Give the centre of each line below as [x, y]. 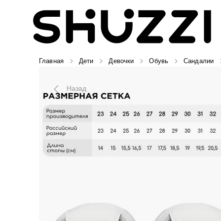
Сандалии [199, 61]
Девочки [121, 61]
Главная [51, 61]
